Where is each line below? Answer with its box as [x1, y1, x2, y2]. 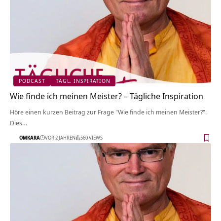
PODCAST [19, 77, 45, 85]
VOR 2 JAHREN [45, 134, 75, 142]
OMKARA [19, 134, 40, 142]
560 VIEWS [80, 134, 103, 142]
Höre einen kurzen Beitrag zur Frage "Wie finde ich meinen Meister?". [10, 107, 207, 116]
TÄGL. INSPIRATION [56, 77, 110, 85]
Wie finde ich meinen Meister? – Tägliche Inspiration [10, 90, 203, 102]
